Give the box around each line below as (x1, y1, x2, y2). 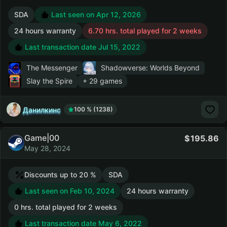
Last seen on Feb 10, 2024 (23, 186, 115, 195)
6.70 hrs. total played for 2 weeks (88, 26, 202, 35)
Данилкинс (23, 105, 61, 114)
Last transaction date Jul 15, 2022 (23, 43, 140, 51)
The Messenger (26, 63, 78, 72)
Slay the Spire (26, 77, 72, 85)
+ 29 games (83, 77, 122, 85)
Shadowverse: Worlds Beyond (101, 63, 200, 72)
